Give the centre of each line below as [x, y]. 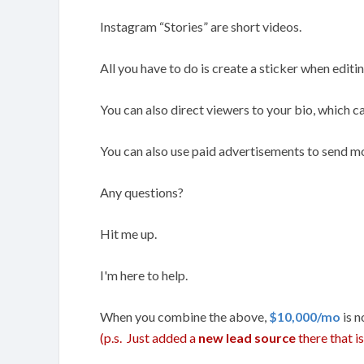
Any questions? [142, 192]
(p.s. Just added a [149, 338]
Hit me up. [128, 234]
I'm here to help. [144, 275]
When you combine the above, [184, 316]
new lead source [247, 338]
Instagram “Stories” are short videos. [201, 26]
